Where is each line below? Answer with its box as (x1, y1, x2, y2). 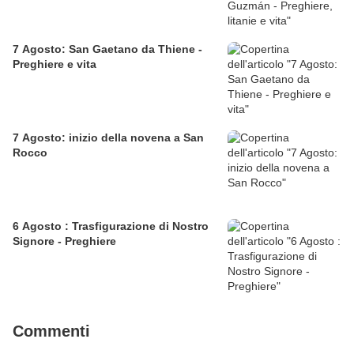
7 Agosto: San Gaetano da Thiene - (13, 43, 202, 56)
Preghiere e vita (13, 58, 96, 71)
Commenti (13, 322, 90, 341)
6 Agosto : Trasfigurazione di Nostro (13, 220, 209, 233)
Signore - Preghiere (13, 235, 116, 248)
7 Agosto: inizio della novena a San (13, 131, 204, 145)
